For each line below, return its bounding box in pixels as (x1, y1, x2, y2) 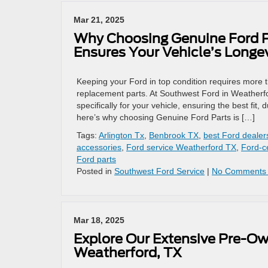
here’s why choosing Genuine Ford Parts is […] (77, 112, 255, 122)
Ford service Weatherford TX (126, 142, 236, 152)
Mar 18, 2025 (74, 215, 124, 225)
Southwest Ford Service (114, 166, 205, 176)
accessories (77, 142, 121, 152)
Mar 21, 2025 (74, 15, 124, 25)
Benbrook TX (149, 130, 199, 140)
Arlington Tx (99, 130, 144, 140)
